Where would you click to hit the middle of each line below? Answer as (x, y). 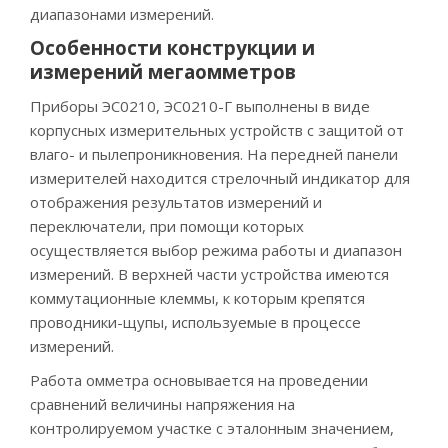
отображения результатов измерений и (176, 201)
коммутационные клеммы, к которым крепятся (197, 297)
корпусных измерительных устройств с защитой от (217, 129)
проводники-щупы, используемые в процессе (195, 321)
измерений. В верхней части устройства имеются (209, 273)
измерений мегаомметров (163, 72)
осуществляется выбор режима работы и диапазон (216, 249)
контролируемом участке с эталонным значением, (212, 428)
